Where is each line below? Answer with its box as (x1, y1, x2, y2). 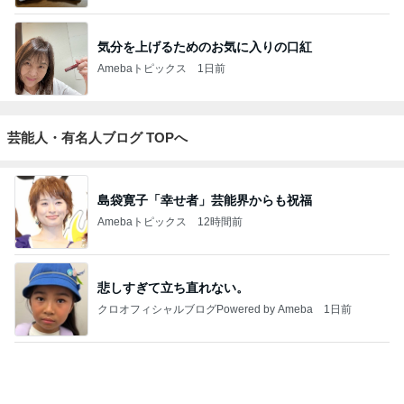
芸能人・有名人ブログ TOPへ (7, 34, 188, 50)
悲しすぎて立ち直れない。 (97, 186, 249, 201)
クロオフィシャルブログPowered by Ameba (97, 208, 313, 222)
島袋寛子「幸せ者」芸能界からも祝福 (97, 98, 312, 114)
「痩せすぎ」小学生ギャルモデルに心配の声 (97, 361, 350, 376)
